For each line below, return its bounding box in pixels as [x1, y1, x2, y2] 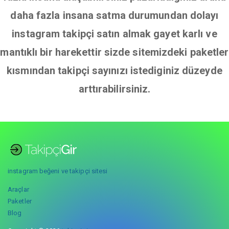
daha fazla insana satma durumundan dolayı [10, 9, 219, 21]
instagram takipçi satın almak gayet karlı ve [12, 28, 217, 40]
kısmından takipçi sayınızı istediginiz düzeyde [7, 64, 222, 77]
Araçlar [8, 186, 29, 193]
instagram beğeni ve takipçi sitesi [8, 167, 108, 175]
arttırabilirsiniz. [78, 83, 151, 95]
